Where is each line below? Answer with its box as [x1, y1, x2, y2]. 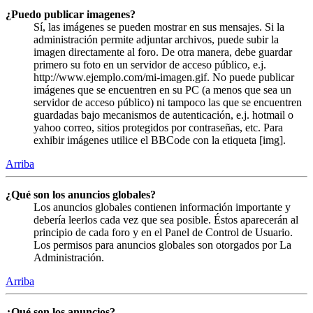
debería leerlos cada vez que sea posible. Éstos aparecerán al [34, 213, 298, 226]
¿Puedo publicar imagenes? [6, 8, 136, 20]
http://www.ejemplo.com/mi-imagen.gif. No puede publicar [34, 71, 294, 83]
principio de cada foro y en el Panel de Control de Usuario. [34, 226, 293, 238]
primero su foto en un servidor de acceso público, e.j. [34, 58, 266, 71]
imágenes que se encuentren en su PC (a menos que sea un [34, 83, 291, 96]
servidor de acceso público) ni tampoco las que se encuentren [34, 96, 302, 108]
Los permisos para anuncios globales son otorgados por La [34, 238, 291, 251]
